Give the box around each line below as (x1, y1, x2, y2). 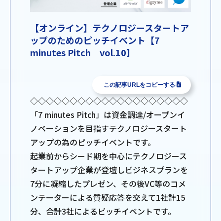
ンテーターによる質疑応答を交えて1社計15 (30, 191, 185, 204)
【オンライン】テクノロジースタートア (30, 21, 189, 35)
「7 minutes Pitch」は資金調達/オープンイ (30, 109, 185, 121)
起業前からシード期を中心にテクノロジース (30, 150, 187, 162)
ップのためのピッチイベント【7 (30, 34, 160, 47)
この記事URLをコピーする (103, 81, 175, 89)
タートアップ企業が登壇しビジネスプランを (30, 164, 188, 176)
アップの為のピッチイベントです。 (30, 136, 155, 148)
